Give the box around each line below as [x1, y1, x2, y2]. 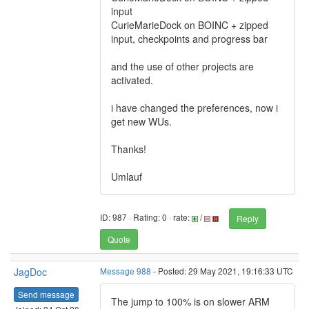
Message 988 [100, 265, 151, 277]
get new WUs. [111, 114, 172, 128]
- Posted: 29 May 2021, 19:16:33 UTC [151, 265, 293, 277]
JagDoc [14, 265, 47, 279]
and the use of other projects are [111, 59, 254, 73]
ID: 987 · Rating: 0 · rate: [100, 211, 192, 223]
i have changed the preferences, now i [111, 101, 278, 114]
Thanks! [111, 142, 146, 156]
